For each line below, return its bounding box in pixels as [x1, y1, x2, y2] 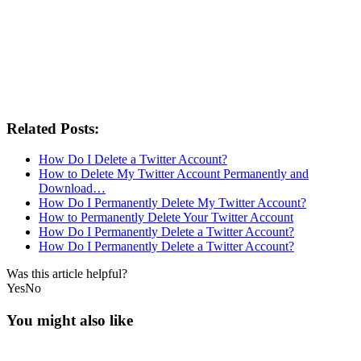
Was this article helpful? [6, 267, 127, 281]
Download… [39, 181, 106, 196]
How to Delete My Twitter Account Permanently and [39, 167, 309, 181]
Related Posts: [6, 119, 99, 137]
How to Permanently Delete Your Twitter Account [39, 210, 293, 225]
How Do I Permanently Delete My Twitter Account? [39, 196, 306, 210]
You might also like [6, 312, 133, 330]
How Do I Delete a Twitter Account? [39, 152, 227, 167]
